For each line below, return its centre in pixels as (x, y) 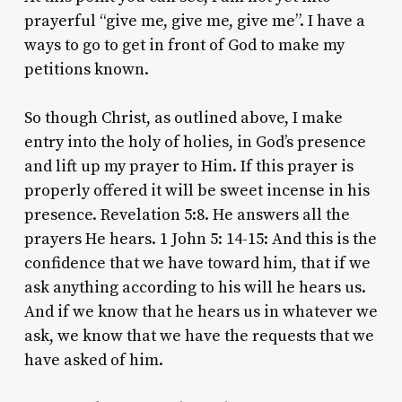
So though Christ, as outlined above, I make (183, 118)
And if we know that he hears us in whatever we (201, 311)
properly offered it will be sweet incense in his (197, 190)
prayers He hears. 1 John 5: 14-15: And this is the (200, 239)
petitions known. (86, 69)
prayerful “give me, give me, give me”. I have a (194, 21)
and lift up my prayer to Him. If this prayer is (188, 166)
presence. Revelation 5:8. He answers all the (187, 214)
